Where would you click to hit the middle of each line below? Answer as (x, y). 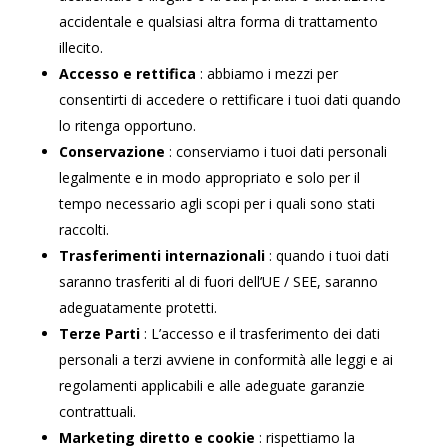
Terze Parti (101, 333)
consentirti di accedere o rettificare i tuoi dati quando (229, 99)
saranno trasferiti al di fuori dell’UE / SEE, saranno (218, 281)
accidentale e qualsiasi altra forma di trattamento (218, 21)
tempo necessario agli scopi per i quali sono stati (216, 203)
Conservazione (113, 151)
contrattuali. (97, 411)
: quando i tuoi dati (328, 255)
